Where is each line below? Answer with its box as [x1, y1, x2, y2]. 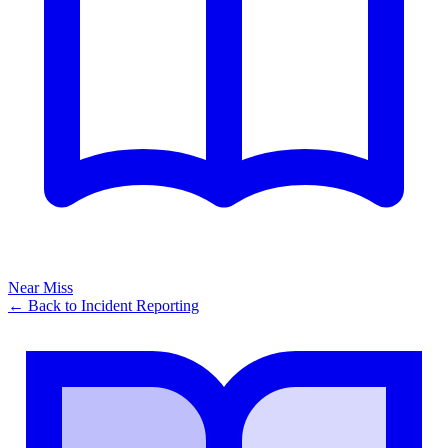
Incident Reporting [81, 297, 199, 315]
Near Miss [8, 279, 73, 297]
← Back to [8, 297, 81, 315]
